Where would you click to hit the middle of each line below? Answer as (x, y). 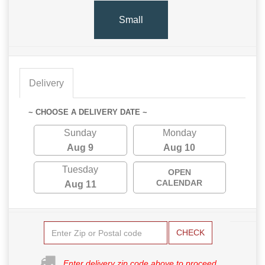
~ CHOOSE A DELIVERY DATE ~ (88, 112)
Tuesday (80, 170)
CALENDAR (180, 183)
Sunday (80, 133)
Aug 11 (80, 185)
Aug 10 (180, 148)
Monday (179, 133)
